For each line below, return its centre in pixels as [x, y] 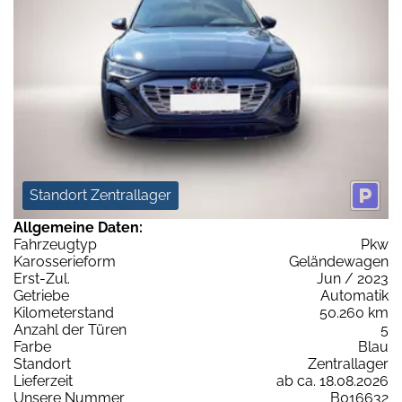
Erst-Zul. [42, 279]
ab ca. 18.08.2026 [332, 381]
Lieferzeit [43, 381]
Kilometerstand [64, 313]
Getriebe [41, 296]
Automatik [354, 296]
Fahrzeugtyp [55, 245]
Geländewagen [339, 262]
